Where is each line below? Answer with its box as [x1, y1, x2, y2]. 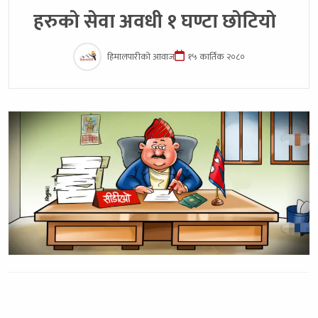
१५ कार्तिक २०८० [187, 49, 245, 65]
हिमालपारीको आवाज [106, 49, 175, 65]
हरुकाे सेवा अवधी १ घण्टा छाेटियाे [33, 4, 285, 38]
